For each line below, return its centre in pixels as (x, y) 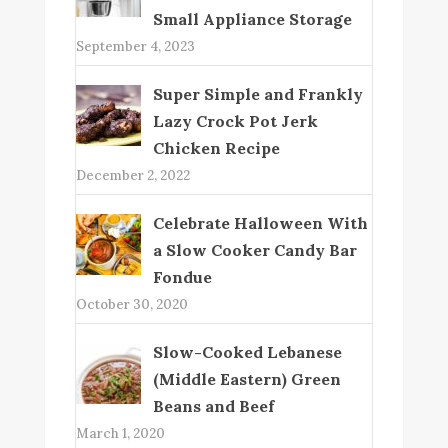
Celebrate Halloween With (260, 223)
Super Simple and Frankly (257, 94)
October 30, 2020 (131, 305)
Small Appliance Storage (252, 19)
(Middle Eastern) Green (246, 379)
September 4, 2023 (135, 47)
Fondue (182, 277)
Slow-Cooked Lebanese (247, 352)
